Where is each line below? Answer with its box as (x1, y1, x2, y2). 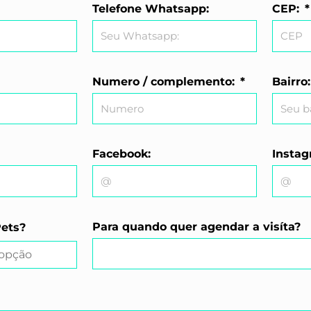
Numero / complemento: (92, 74, 238, 88)
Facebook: (92, 147, 151, 160)
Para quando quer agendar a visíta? (92, 219, 301, 233)
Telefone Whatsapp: (92, 2, 209, 15)
